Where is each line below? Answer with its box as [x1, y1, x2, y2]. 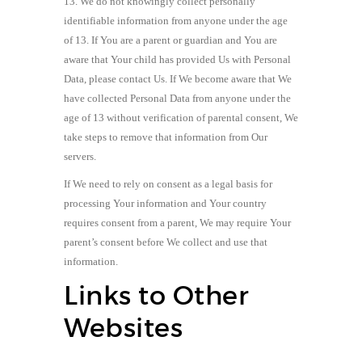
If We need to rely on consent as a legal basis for [64, 177, 272, 190]
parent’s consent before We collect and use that [64, 235, 267, 248]
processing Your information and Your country [64, 196, 267, 209]
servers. [64, 149, 96, 162]
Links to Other [64, 279, 249, 312]
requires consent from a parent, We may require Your [64, 216, 291, 229]
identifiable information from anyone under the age [64, 14, 288, 27]
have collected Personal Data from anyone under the [64, 91, 291, 104]
